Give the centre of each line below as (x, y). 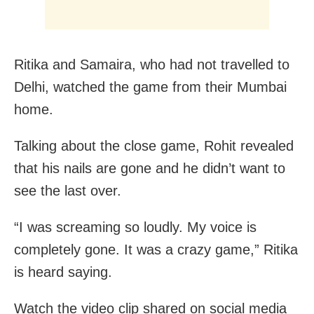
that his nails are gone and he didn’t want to (150, 168)
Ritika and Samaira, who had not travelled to (152, 64)
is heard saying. (63, 272)
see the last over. (68, 190)
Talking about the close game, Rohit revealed (154, 145)
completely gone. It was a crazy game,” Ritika (156, 249)
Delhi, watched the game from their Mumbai (150, 87)
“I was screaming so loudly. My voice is (135, 227)
